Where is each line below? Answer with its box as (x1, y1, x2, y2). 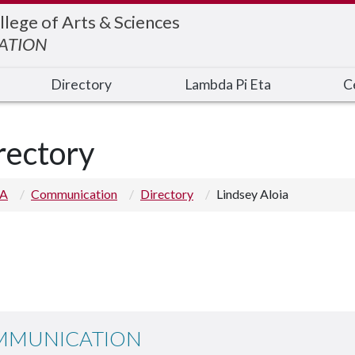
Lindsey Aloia (216, 186, 288, 201)
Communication (31, 186, 117, 201)
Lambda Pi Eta (184, 76, 271, 93)
